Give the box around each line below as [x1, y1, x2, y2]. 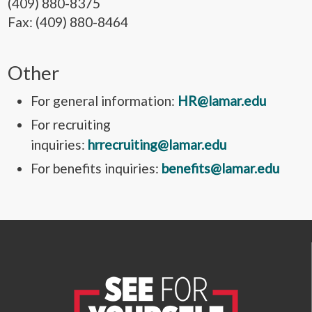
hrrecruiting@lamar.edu [87, 136, 226, 153]
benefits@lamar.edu [161, 159, 279, 176]
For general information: [30, 92, 178, 109]
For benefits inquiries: [30, 159, 162, 176]
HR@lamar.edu [177, 92, 266, 109]
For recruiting [30, 116, 111, 132]
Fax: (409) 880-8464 [8, 13, 128, 30]
